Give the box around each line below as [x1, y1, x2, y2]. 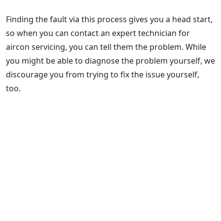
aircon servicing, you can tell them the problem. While [6, 41, 206, 52]
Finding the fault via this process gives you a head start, [6, 13, 213, 25]
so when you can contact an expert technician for [6, 27, 190, 38]
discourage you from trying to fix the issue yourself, [6, 69, 199, 80]
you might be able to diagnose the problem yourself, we [6, 55, 215, 66]
